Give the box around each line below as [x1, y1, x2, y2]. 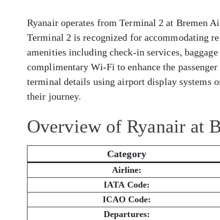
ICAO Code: [102, 194, 151, 205]
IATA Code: [104, 180, 150, 190]
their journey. [27, 91, 82, 102]
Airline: [111, 165, 142, 175]
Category [107, 148, 146, 160]
